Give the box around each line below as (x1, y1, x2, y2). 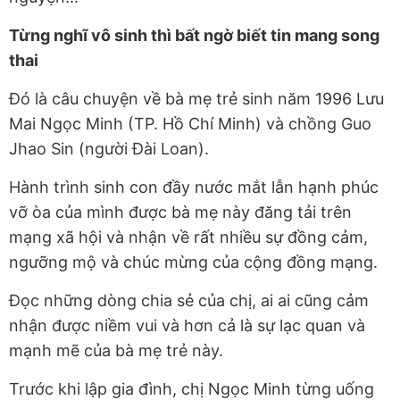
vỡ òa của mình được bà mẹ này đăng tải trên (9, 203, 352, 222)
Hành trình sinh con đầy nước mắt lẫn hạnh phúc (9, 178, 379, 197)
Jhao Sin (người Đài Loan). (9, 139, 209, 159)
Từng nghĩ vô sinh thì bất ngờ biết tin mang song (9, 26, 379, 46)
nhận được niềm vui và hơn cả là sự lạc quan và (9, 316, 365, 336)
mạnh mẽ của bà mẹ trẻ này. (9, 341, 223, 361)
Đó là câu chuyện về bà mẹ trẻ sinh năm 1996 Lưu (9, 89, 384, 109)
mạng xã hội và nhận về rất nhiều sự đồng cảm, (9, 228, 368, 247)
